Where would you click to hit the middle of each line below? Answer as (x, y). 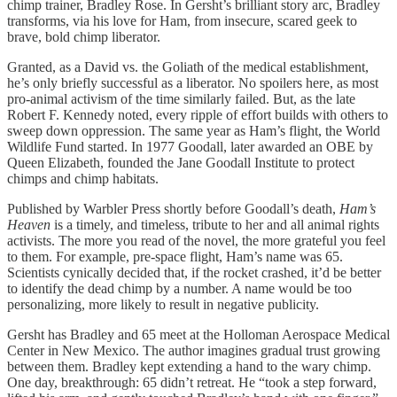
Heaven (29, 224)
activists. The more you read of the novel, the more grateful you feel (196, 240)
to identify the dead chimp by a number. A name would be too (179, 288)
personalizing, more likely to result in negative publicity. (163, 304)
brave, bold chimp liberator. (84, 36)
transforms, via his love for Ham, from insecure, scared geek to (182, 20)
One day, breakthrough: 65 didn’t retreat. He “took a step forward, (192, 382)
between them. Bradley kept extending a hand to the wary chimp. (189, 366)
